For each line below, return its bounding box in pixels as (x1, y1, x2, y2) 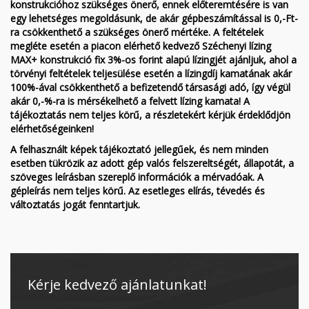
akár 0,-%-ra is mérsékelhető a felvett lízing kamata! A (10, 94, 250, 108)
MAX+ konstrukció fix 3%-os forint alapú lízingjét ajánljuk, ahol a (10, 53, 297, 66)
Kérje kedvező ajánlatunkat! (28, 275, 207, 294)
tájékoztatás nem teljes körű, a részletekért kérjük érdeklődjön (10, 108, 290, 121)
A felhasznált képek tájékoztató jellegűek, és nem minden (10, 143, 268, 156)
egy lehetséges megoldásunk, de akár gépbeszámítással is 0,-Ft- (10, 12, 298, 25)
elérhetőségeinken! (10, 122, 94, 135)
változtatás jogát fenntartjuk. (10, 198, 140, 211)
